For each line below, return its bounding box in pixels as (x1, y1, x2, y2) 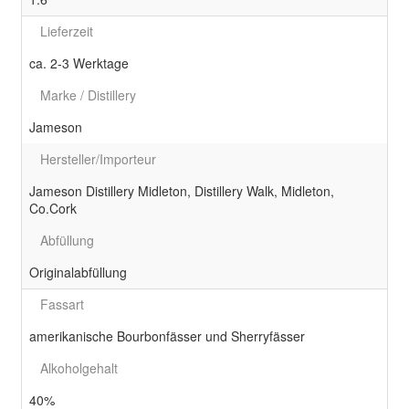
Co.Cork (29, 199, 77, 218)
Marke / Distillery (40, 86, 136, 105)
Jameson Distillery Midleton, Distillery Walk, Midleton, (29, 182, 334, 201)
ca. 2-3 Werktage (29, 54, 129, 73)
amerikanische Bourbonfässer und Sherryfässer (29, 327, 305, 346)
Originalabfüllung (29, 263, 127, 282)
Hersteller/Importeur (40, 150, 156, 169)
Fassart (40, 295, 84, 314)
